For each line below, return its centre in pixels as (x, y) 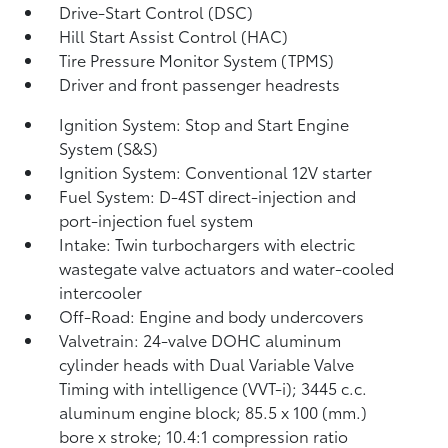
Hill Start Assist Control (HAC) (174, 35)
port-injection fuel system (156, 219)
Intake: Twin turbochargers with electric (207, 243)
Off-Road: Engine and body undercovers (212, 315)
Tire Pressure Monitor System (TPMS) (197, 59)
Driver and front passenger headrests (200, 83)
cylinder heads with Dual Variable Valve (207, 363)
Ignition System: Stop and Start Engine (204, 123)
